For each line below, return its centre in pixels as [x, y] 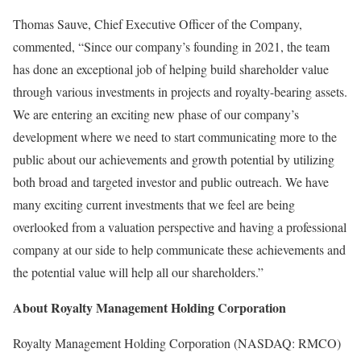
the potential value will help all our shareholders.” [138, 272]
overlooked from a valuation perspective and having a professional [180, 227]
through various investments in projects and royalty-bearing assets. [180, 91]
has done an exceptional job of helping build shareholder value [171, 69]
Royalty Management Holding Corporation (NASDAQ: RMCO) [177, 343]
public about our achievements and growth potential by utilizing [174, 159]
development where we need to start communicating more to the [175, 137]
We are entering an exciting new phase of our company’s [156, 114]
